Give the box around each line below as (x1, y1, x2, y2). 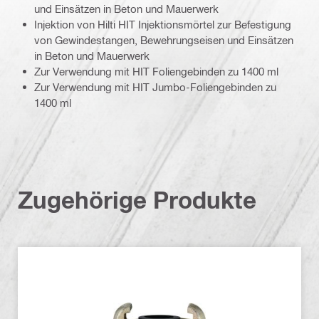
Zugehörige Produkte (18, 186, 256, 214)
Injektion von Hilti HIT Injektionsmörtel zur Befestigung (34, 18, 291, 31)
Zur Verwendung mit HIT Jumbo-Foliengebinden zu (34, 80, 276, 94)
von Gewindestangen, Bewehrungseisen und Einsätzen (34, 33, 293, 47)
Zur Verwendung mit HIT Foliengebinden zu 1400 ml (34, 65, 278, 78)
